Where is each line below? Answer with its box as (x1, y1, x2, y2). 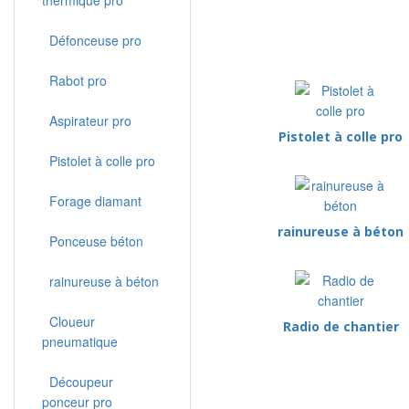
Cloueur (42, 312, 95, 330)
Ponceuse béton (42, 232, 143, 250)
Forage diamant (42, 192, 142, 210)
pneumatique (42, 332, 118, 351)
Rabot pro (42, 71, 107, 89)
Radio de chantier (282, 318, 399, 335)
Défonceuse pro (42, 31, 142, 49)
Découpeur (42, 372, 113, 391)
